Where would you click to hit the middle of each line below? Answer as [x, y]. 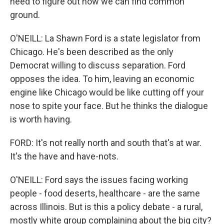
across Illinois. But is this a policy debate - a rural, [106, 207]
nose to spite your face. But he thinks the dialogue [109, 106]
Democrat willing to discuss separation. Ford [98, 65]
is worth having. [41, 119]
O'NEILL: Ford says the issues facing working [99, 180]
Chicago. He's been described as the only [92, 52]
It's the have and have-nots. [64, 156]
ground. [25, 15]
